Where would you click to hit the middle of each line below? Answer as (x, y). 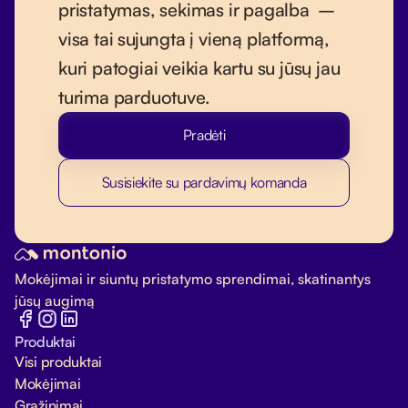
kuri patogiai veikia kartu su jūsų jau (199, 68)
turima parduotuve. (134, 97)
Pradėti (204, 135)
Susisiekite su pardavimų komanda (204, 183)
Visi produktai (59, 362)
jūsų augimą (55, 301)
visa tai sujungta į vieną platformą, (194, 39)
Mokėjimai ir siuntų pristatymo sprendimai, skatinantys (193, 279)
